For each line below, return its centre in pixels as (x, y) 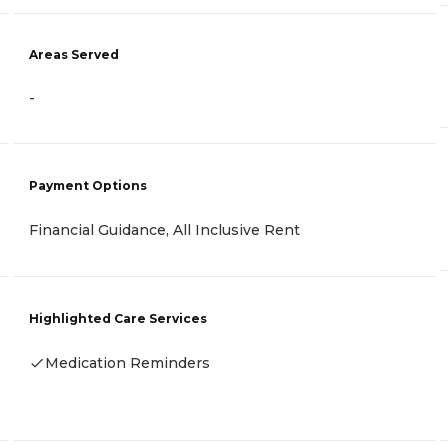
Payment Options (88, 186)
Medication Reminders (127, 362)
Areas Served (74, 54)
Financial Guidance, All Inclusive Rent (164, 230)
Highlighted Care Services (118, 318)
